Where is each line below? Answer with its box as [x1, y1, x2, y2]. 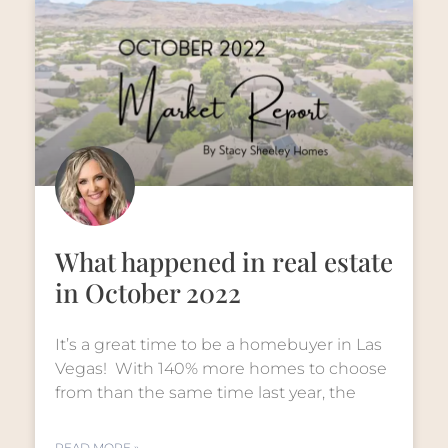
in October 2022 [55, 275, 241, 310]
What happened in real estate [55, 244, 393, 279]
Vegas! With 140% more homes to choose [55, 359, 387, 378]
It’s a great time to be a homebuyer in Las [55, 335, 382, 354]
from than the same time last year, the [55, 383, 356, 402]
